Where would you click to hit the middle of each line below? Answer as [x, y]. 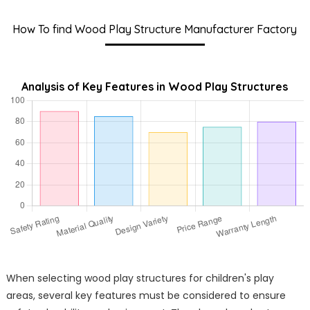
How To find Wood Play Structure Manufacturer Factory [155, 29]
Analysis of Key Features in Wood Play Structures [155, 87]
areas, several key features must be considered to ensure [146, 296]
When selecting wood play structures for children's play [140, 279]
